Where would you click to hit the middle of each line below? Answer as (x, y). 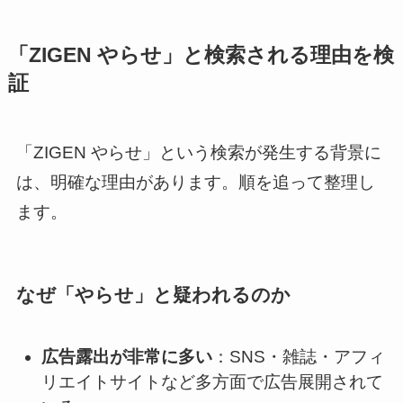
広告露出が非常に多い (127, 357)
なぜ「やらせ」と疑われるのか (153, 295)
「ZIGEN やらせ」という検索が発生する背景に (198, 152)
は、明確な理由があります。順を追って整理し (195, 182)
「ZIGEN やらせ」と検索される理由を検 (201, 55)
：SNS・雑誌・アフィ (299, 357)
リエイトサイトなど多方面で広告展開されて (213, 382)
